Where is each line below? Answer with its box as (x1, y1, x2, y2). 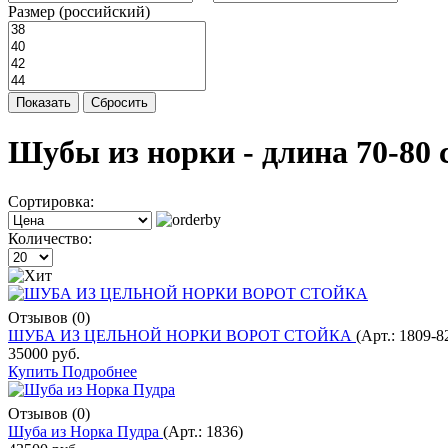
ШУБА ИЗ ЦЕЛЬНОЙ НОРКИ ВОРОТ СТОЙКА (8, 326, 356, 344)
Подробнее (62, 362, 137, 380)
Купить (8, 362, 62, 380)
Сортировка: (8, 192, 94, 210)
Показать (16, 94, 71, 110)
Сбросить (91, 94, 148, 110)
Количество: (8, 229, 92, 247)
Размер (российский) (8, 2, 150, 20)
